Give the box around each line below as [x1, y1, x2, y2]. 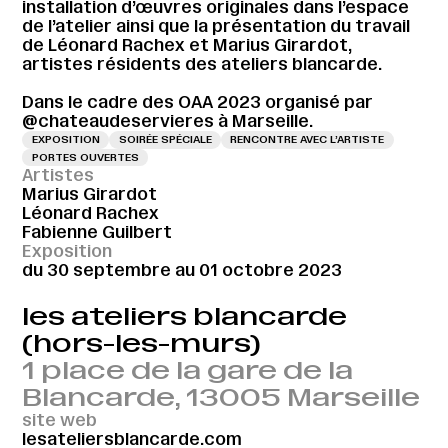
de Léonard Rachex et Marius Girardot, [22, 34, 353, 55]
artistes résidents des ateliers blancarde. [22, 53, 383, 74]
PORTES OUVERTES [31, 150, 139, 164]
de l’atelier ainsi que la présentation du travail [22, 15, 411, 36]
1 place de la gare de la [22, 355, 354, 385]
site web [22, 409, 98, 430]
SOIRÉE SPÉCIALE [118, 133, 212, 147]
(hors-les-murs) [22, 328, 262, 358]
